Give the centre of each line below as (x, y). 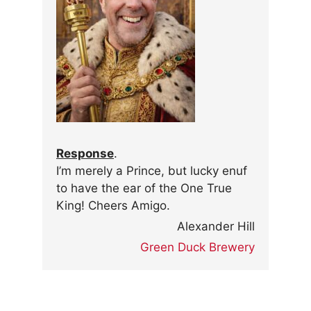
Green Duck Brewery (197, 247)
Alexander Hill (216, 226)
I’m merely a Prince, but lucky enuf (152, 170)
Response (85, 153)
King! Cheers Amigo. (113, 205)
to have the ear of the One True (144, 188)
